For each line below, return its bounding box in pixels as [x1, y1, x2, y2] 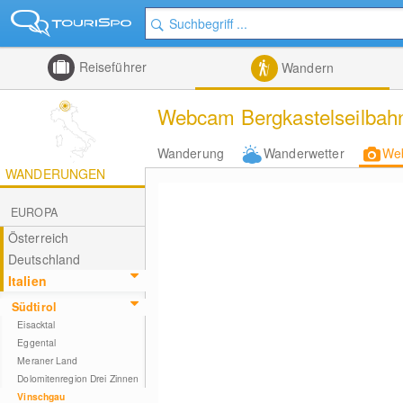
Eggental [17, 336, 57, 349]
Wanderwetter [263, 144, 345, 162]
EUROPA [11, 204, 58, 220]
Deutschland [7, 250, 81, 268]
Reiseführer [75, 58, 148, 76]
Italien [7, 272, 47, 290]
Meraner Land [17, 354, 78, 367]
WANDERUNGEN [5, 165, 106, 183]
